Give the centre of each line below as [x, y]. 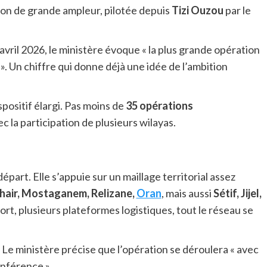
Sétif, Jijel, [237, 193]
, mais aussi [187, 193]
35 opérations [159, 106]
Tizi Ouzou [197, 10]
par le [237, 10]
